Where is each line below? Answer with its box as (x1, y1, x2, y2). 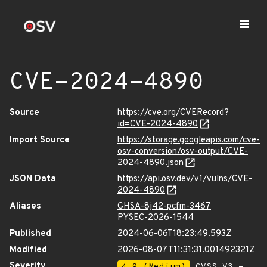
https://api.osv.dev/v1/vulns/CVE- (117, 173, 252, 185)
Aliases (10, 201, 41, 212)
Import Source (10, 135, 70, 146)
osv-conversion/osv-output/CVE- (117, 146, 248, 157)
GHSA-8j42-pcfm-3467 (117, 201, 211, 212)
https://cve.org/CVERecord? (117, 107, 229, 119)
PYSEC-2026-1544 (117, 212, 194, 223)
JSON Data (10, 173, 56, 185)
